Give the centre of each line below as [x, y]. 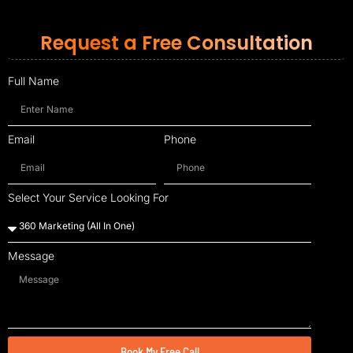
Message [31, 255]
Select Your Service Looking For [88, 197]
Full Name [33, 80]
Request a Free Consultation [176, 43]
